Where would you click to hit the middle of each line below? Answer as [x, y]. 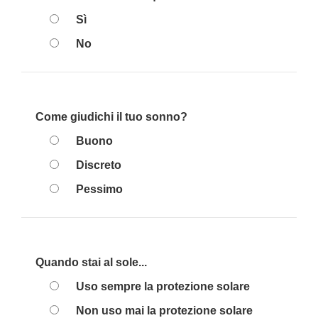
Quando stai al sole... [91, 262]
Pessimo [99, 189]
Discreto [99, 165]
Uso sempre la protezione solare [163, 286]
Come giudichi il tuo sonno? [111, 117]
